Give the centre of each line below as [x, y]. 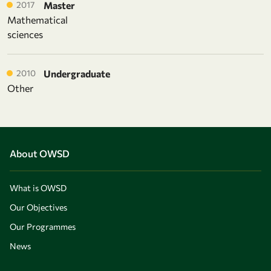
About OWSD [40, 153]
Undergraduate [77, 73]
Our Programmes [43, 226]
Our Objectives [38, 207]
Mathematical [38, 19]
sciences [25, 34]
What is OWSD [38, 188]
